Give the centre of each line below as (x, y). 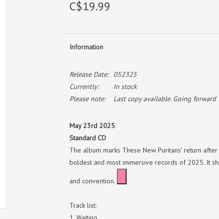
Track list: (83, 205)
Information (86, 47)
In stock (125, 87)
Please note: (87, 99)
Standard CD (88, 138)
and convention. (92, 181)
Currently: (84, 87)
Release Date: (89, 74)
